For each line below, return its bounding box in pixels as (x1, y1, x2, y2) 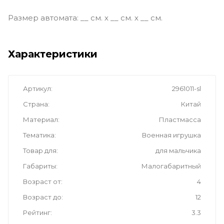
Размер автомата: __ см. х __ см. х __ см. (8, 12, 162, 22)
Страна (23, 100, 48, 108)
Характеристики (8, 47, 97, 60)
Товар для (23, 146, 56, 155)
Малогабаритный (141, 162, 201, 170)
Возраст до (23, 193, 61, 201)
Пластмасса (159, 115, 201, 124)
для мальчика (155, 146, 201, 155)
